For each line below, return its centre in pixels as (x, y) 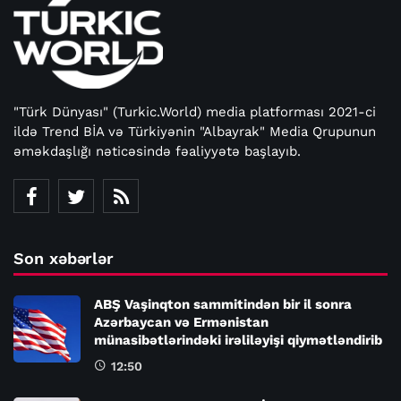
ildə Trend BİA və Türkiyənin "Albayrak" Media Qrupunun (195, 132)
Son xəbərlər (64, 259)
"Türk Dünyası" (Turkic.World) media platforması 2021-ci (195, 112)
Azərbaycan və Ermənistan (181, 323)
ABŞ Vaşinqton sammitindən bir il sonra (223, 305)
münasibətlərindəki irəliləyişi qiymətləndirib (238, 341)
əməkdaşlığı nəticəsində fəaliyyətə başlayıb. (157, 152)
